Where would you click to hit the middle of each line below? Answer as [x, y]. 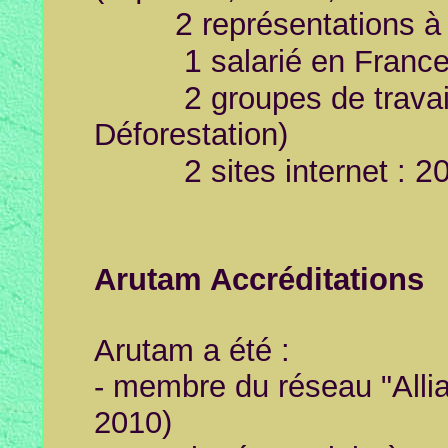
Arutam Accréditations [259, 279]
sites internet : [308, 171]
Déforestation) [191, 134]
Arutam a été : [192, 350]
